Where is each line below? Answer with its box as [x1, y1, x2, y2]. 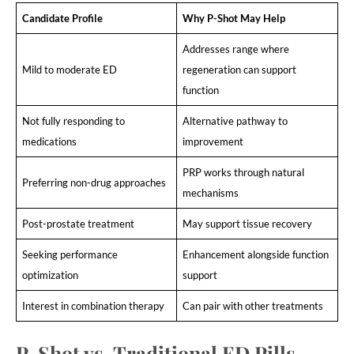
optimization [21, 268, 78, 281]
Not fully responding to [21, 114, 125, 127]
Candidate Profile [21, 11, 103, 24]
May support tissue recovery [182, 217, 312, 230]
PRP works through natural [182, 165, 304, 179]
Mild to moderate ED [21, 62, 117, 76]
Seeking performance [21, 247, 118, 261]
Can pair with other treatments [182, 299, 323, 312]
